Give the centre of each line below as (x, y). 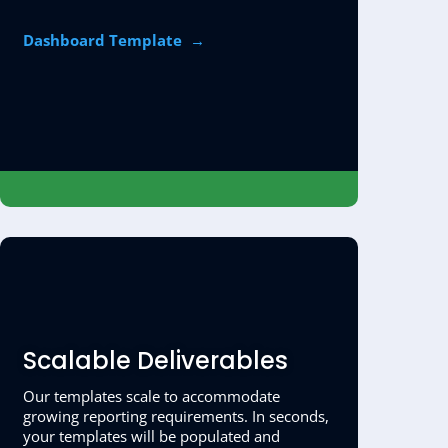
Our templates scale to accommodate (152, 395)
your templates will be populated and (152, 435)
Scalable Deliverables (156, 360)
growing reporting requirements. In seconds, (176, 415)
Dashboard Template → (114, 39)
